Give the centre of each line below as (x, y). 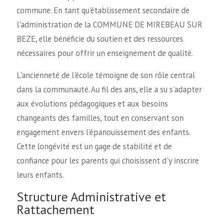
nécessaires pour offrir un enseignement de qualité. (105, 53)
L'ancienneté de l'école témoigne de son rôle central (106, 75)
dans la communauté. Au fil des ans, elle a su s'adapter (109, 90)
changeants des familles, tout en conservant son (100, 118)
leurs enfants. (40, 175)
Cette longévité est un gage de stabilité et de (94, 147)
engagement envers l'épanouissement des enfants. (103, 132)
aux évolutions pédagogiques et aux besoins (92, 104)
